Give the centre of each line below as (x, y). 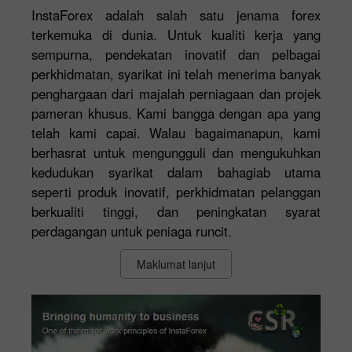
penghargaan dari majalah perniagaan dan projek (176, 93)
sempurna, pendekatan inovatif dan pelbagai (176, 54)
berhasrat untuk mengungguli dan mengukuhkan (176, 152)
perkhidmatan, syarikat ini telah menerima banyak (176, 73)
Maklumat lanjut (176, 264)
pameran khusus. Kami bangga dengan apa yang (176, 113)
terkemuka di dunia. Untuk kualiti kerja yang (176, 34)
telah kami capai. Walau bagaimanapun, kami (176, 132)
